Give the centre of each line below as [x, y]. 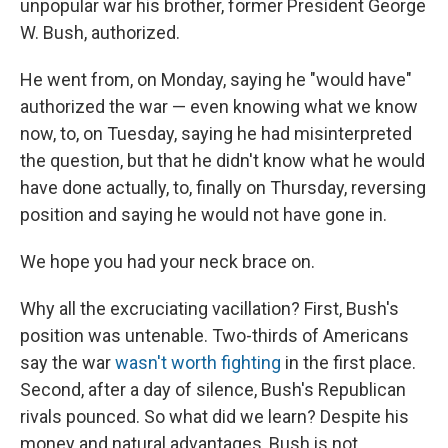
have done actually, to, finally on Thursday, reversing [223, 188]
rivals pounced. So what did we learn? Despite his [214, 417]
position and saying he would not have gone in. [203, 215]
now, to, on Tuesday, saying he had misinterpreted [216, 134]
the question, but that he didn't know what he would [222, 161]
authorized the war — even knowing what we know [219, 107]
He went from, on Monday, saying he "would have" [216, 80]
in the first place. [348, 363]
